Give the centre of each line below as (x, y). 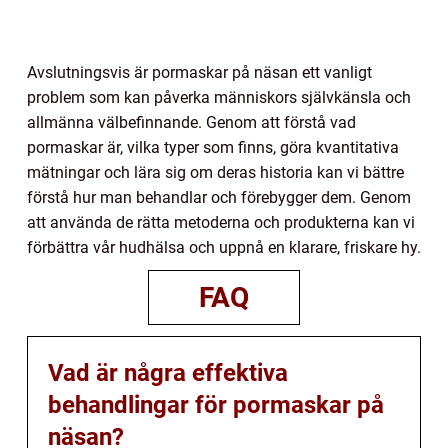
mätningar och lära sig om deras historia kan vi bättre (215, 172)
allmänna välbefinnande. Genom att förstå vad (191, 122)
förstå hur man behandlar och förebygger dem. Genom (219, 197)
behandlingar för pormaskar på (216, 404)
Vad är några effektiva (168, 372)
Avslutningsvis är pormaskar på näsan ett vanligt (199, 72)
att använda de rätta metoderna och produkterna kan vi (221, 222)
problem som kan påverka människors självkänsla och (219, 97)
